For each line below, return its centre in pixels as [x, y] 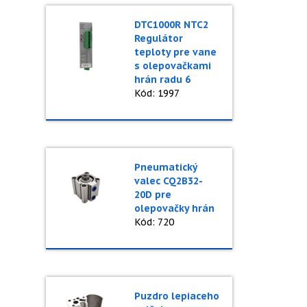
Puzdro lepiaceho [176, 296]
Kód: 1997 [157, 93]
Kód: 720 [154, 222]
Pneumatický [165, 167]
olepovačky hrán [174, 208]
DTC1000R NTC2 [171, 25]
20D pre [152, 195]
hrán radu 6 [162, 79]
